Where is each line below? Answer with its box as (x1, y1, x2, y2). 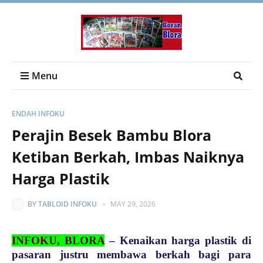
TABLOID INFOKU (38, 199, 97, 209)
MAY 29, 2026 (110, 199, 156, 209)
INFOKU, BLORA (12, 234, 104, 247)
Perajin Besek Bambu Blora (12, 125, 211, 145)
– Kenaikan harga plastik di (104, 234, 252, 247)
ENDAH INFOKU (12, 109, 65, 119)
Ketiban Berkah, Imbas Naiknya (12, 147, 244, 167)
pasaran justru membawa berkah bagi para (12, 248, 251, 261)
